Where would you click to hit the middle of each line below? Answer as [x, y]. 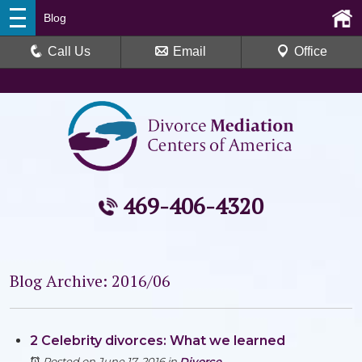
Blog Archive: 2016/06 [90, 281]
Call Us [69, 51]
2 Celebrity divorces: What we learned [158, 341]
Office [310, 51]
